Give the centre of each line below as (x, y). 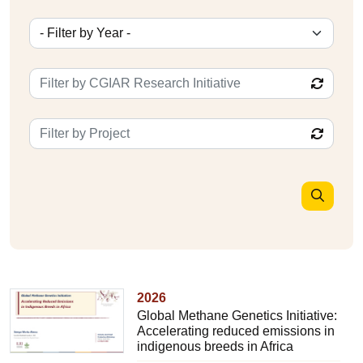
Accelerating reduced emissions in (236, 331)
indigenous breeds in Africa (216, 346)
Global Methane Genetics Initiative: (237, 316)
